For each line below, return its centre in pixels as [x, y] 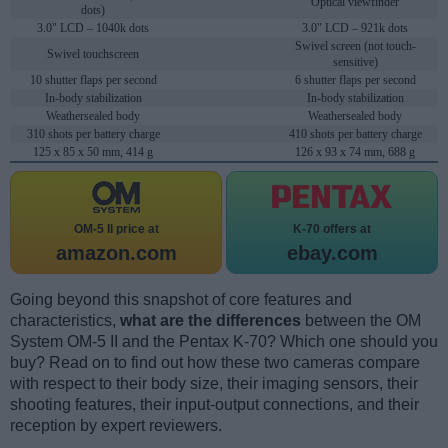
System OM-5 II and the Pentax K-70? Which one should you [224, 342]
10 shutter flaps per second [93, 80]
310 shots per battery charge [93, 134]
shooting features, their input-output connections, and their [214, 405]
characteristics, [65, 321]
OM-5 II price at [116, 229]
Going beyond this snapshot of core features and [181, 300]
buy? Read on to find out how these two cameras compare [215, 363]
